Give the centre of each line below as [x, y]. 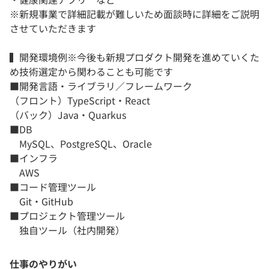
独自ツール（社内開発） [67, 230]
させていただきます [53, 29]
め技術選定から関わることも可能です [91, 72]
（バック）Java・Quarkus [68, 115]
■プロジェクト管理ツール [67, 216]
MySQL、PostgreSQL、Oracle [81, 144]
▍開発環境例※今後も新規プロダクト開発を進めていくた [134, 57]
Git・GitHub [41, 201]
